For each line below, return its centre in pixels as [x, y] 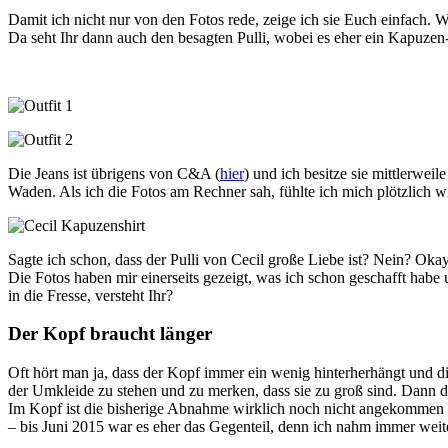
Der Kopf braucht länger [110, 334]
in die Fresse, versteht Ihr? [90, 295]
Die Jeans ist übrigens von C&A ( [114, 173]
